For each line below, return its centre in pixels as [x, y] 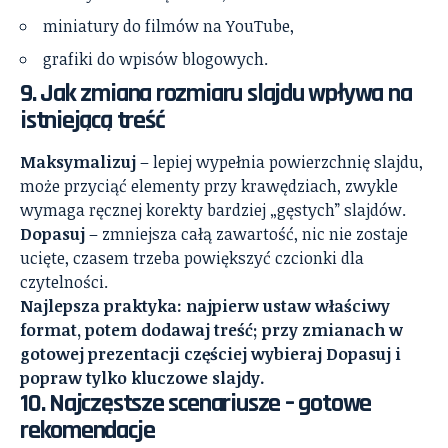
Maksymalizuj [78, 161]
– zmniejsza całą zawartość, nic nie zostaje [246, 233]
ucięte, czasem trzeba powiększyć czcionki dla [192, 257]
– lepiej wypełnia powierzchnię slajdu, [279, 161]
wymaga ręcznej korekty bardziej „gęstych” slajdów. [213, 209]
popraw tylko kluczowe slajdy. [142, 377]
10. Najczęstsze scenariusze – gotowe [196, 403]
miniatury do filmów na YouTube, [168, 25]
